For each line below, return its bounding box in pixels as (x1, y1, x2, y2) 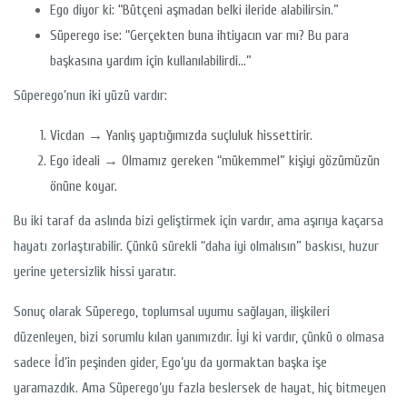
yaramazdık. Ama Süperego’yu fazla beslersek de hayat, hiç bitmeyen (14, 379, 386, 396)
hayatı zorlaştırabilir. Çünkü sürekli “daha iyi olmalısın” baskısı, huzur (14, 237, 379, 254)
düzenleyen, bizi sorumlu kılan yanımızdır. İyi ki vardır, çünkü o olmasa (14, 328, 384, 345)
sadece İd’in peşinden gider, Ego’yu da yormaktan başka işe (14, 353, 327, 371)
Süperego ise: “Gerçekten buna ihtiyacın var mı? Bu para (50, 26, 349, 44)
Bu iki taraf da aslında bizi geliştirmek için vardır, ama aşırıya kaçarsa (14, 212, 383, 229)
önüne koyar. (50, 177, 117, 194)
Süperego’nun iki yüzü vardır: (14, 86, 167, 104)
